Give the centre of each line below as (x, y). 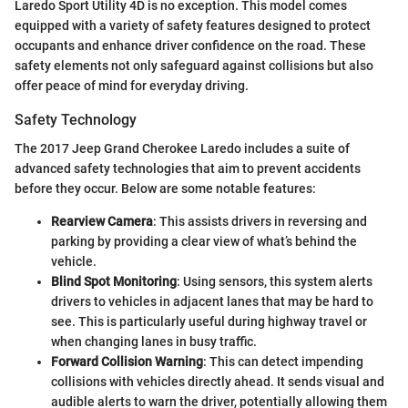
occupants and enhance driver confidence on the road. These (190, 45)
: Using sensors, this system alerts (275, 282)
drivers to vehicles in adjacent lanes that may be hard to (212, 302)
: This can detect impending (283, 362)
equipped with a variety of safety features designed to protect (193, 25)
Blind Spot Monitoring (114, 282)
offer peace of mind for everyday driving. (132, 85)
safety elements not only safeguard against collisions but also (194, 65)
